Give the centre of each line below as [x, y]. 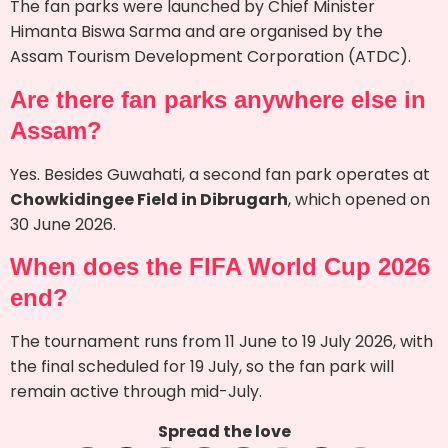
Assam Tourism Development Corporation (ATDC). [210, 57]
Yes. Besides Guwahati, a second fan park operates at [220, 174]
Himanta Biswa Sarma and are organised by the [196, 32]
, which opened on [359, 199]
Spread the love [224, 431]
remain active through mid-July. [136, 392]
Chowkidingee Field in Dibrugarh [149, 199]
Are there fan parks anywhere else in [218, 99]
